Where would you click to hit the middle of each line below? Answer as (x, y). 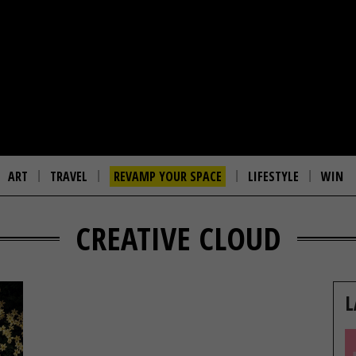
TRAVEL (69, 176)
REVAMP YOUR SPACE (168, 176)
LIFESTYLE (273, 176)
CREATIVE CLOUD (178, 238)
